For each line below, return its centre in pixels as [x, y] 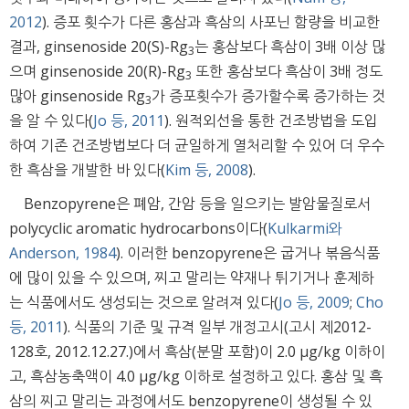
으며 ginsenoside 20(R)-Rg [97, 72]
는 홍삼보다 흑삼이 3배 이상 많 [290, 47]
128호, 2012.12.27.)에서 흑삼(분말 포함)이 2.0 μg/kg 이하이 [197, 352]
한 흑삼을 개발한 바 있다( [87, 170]
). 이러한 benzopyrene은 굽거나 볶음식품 [248, 253]
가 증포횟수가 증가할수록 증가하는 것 [268, 96]
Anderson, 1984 [63, 253]
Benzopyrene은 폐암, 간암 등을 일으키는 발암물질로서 [197, 204]
